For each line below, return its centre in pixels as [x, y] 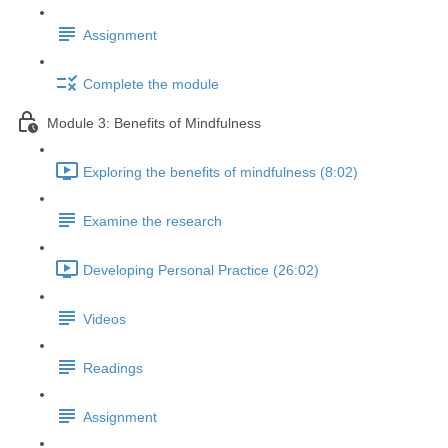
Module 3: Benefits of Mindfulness [154, 123]
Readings [113, 368]
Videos [104, 319]
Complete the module [151, 84]
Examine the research [152, 221]
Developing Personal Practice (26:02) [201, 270]
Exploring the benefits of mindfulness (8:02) [220, 172]
